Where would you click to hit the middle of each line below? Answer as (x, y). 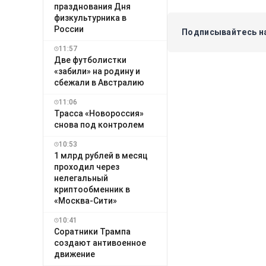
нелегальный (81, 178)
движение (75, 254)
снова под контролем (99, 124)
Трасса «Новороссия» (99, 113)
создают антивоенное (100, 243)
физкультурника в (90, 18)
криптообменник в (92, 189)
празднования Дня (92, 6)
